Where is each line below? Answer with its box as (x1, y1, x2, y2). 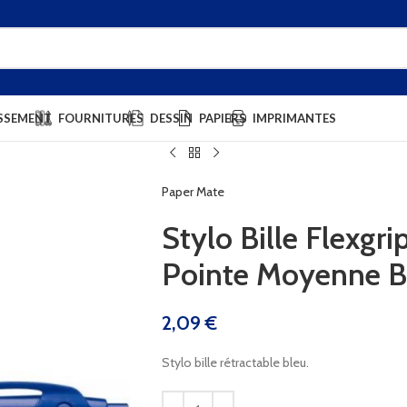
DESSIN (150, 110, 193, 125)
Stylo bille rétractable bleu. (161, 354, 309, 371)
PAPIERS (199, 110, 246, 125)
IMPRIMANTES (253, 110, 336, 125)
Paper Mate (161, 184, 224, 200)
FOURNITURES (58, 110, 144, 125)
